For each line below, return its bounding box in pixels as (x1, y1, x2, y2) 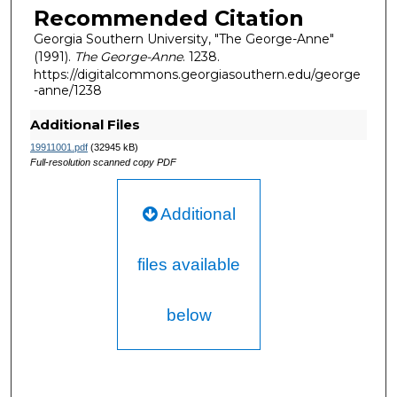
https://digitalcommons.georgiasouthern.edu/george (33, 66, 361, 83)
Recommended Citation (33, 5, 304, 32)
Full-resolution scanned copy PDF (29, 157, 176, 168)
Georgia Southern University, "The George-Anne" (33, 31, 334, 48)
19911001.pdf (29, 142, 88, 153)
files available (137, 255, 241, 275)
